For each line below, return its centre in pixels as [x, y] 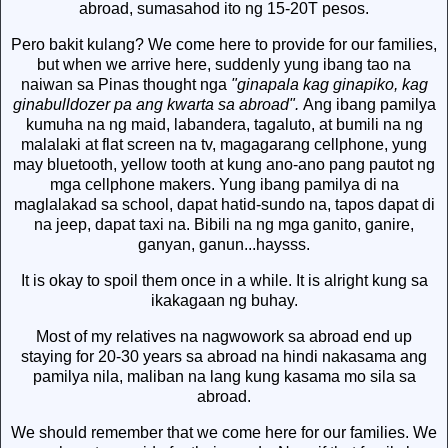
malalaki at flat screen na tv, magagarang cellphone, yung [224, 145]
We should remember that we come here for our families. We [224, 432]
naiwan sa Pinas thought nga [125, 85]
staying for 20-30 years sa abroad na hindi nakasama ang [224, 356]
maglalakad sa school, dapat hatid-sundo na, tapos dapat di [224, 205]
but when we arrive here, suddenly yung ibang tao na [224, 65]
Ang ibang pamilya [369, 105]
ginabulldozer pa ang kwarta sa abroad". [157, 105]
